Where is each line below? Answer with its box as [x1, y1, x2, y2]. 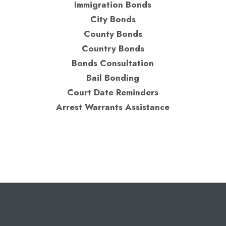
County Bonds [83, 27, 142, 40]
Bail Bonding [86, 71, 140, 84]
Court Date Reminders [67, 86, 159, 99]
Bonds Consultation [72, 56, 154, 69]
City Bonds [90, 13, 136, 25]
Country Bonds [81, 42, 144, 54]
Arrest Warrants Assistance [56, 101, 170, 114]
